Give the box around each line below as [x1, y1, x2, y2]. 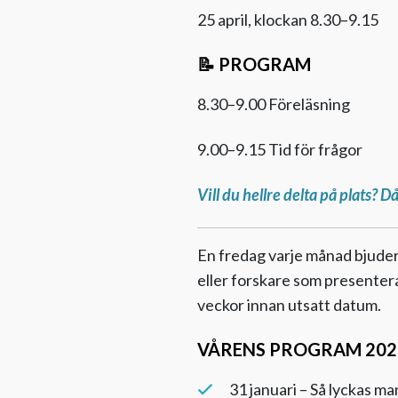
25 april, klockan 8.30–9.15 [197, 10, 378, 29]
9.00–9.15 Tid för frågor [197, 139, 362, 159]
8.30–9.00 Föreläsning [197, 94, 350, 114]
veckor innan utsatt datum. [197, 295, 381, 314]
